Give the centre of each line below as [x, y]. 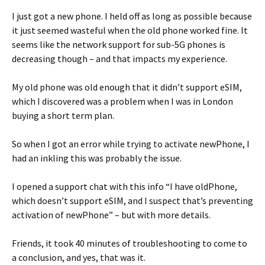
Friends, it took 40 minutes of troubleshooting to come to [130, 243]
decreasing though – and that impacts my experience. [119, 59]
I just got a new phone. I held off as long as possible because [132, 16]
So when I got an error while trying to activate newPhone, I [131, 144]
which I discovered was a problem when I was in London [122, 101]
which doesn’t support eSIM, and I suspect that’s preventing [132, 201]
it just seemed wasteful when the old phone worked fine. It [130, 30]
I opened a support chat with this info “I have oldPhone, [125, 186]
